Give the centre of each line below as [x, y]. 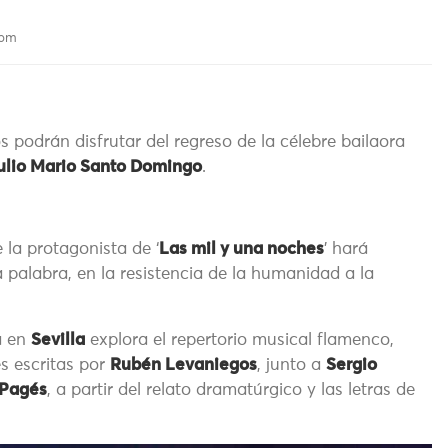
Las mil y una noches [241, 250]
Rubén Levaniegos [183, 366]
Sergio [351, 366]
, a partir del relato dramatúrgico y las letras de [231, 391]
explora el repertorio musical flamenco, [239, 341]
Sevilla [58, 341]
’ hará [346, 250]
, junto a [291, 366]
